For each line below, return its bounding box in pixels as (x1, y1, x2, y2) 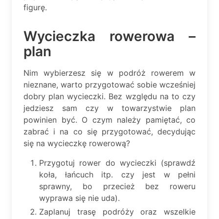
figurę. (23, 2, 47, 12)
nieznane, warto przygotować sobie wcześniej (23, 79, 196, 89)
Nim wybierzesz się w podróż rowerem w (23, 67, 196, 78)
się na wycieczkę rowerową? (23, 138, 130, 148)
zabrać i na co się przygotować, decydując (23, 126, 196, 136)
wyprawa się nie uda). (39, 193, 120, 203)
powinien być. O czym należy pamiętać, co (23, 114, 196, 125)
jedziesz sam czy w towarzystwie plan (23, 103, 196, 113)
